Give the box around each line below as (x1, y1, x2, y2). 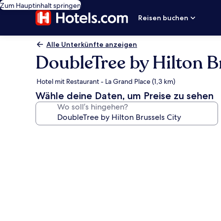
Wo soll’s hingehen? (57, 102, 128, 112)
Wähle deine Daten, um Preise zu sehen (36, 90, 214, 102)
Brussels (35, 200, 81, 215)
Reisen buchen (138, 13, 189, 22)
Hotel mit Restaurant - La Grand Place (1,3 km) (37, 77, 175, 86)
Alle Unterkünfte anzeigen (46, 40, 137, 49)
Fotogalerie (35, 129, 100, 143)
